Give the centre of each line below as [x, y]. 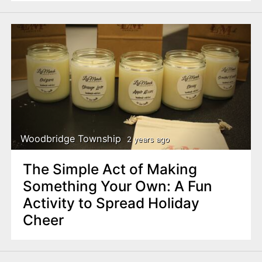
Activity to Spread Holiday [111, 203]
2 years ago [148, 139]
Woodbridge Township [71, 139]
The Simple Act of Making [110, 169]
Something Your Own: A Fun [117, 186]
